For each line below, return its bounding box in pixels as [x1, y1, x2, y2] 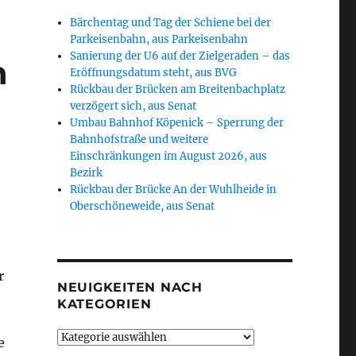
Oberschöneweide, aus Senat [70, 199, 215, 213]
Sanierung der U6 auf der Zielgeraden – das [70, 49, 291, 63]
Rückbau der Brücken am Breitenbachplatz [70, 83, 286, 96]
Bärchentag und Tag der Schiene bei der [70, 16, 272, 29]
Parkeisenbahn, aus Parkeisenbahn [70, 33, 249, 46]
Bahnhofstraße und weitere [70, 133, 209, 146]
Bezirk [70, 166, 103, 180]
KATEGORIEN [56, 296, 152, 311]
